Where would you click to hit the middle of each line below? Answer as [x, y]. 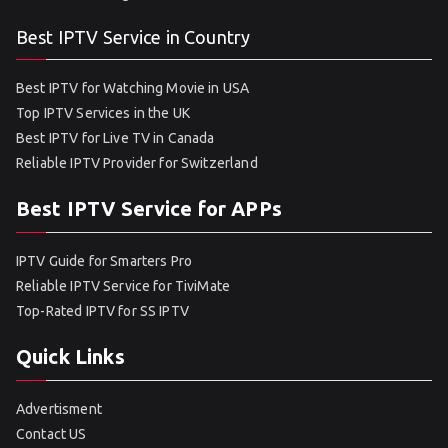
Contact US [51, 434]
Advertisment [59, 409]
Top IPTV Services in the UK [103, 113]
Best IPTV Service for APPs [149, 208]
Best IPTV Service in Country [133, 37]
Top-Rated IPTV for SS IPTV [102, 311]
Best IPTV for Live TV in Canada [115, 138]
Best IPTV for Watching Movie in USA [133, 88]
